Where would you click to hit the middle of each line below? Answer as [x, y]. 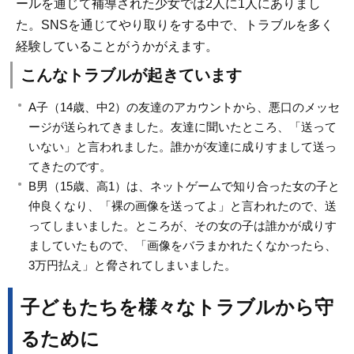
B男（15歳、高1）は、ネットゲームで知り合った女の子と [184, 186]
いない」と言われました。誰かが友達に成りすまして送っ [183, 147]
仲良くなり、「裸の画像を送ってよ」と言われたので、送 [183, 206]
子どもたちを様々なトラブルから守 [177, 307]
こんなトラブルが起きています [131, 75]
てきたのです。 [70, 167]
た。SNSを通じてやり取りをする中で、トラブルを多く [175, 24]
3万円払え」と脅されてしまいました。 [132, 265]
